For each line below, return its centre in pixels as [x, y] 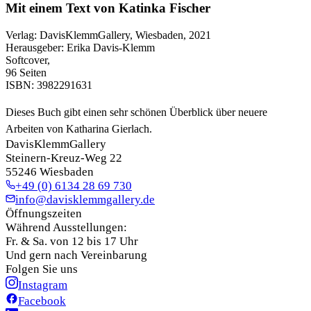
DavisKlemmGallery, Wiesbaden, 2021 [125, 35]
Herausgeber [33, 47]
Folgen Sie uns [42, 269]
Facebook [42, 301]
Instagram [43, 285]
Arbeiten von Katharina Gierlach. [79, 128]
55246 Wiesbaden [50, 171]
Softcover [26, 60]
